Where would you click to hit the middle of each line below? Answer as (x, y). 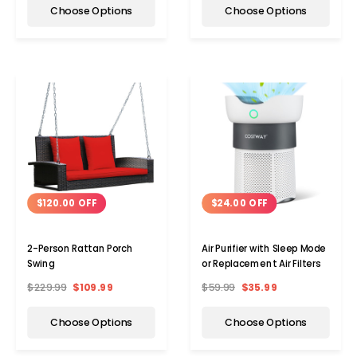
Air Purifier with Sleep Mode (264, 249)
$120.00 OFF (67, 204)
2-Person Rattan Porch (80, 249)
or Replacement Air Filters (261, 264)
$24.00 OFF (239, 204)
